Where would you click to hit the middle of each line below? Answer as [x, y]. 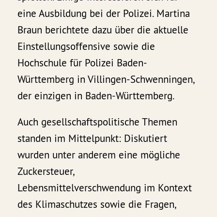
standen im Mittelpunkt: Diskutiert [93, 139]
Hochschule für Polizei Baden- [83, 63]
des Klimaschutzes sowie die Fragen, [97, 204]
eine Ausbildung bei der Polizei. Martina [104, 14]
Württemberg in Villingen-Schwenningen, [106, 79]
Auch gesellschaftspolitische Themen [98, 122]
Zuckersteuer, [46, 171]
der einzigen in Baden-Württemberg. [96, 96]
